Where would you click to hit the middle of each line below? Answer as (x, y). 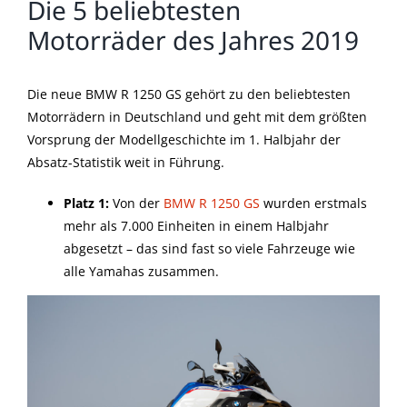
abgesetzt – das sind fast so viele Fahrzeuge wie (209, 249)
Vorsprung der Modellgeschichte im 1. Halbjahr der (184, 140)
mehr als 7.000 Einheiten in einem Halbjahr (196, 226)
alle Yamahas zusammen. (141, 272)
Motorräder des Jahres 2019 (193, 40)
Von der (136, 203)
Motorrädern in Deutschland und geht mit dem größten (197, 117)
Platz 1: (86, 203)
